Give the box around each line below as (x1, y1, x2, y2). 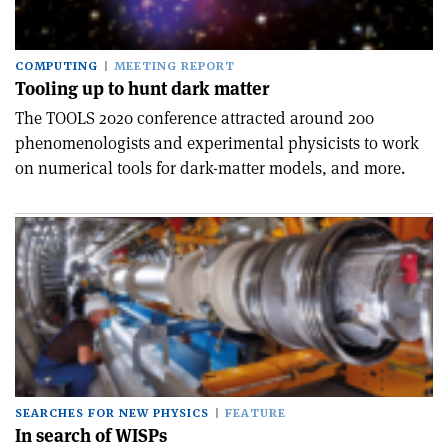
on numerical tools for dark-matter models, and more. (15, 157, 405, 179)
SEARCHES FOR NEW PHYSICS (15, 406, 209, 421)
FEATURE (225, 406, 286, 421)
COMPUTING (15, 59, 98, 74)
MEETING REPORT (114, 59, 235, 74)
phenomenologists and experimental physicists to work (15, 132, 419, 154)
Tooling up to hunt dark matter (15, 77, 269, 100)
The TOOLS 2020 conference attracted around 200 (15, 107, 374, 129)
